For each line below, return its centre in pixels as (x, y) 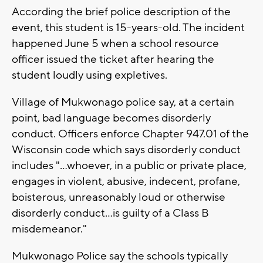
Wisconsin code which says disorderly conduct (126, 149)
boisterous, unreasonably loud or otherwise (119, 197)
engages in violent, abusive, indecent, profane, (126, 181)
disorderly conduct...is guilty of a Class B (110, 213)
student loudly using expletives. (90, 75)
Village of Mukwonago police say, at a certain (123, 102)
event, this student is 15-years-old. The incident (128, 27)
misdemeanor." (49, 229)
